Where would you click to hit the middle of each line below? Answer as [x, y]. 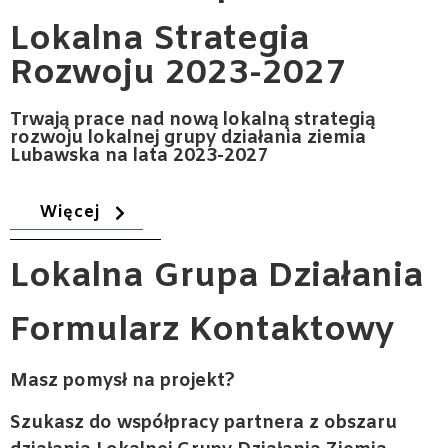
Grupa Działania [283, 277]
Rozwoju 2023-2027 [178, 74]
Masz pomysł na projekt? [122, 381]
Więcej [70, 212]
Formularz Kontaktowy [202, 331]
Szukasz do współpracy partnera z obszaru [203, 423]
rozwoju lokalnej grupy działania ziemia [188, 138]
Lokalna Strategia [159, 40]
